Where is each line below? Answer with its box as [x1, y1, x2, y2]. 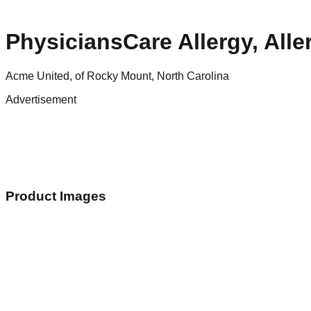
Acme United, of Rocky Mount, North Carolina [6, 69, 229, 82]
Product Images [6, 188, 106, 203]
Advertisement [6, 93, 76, 106]
